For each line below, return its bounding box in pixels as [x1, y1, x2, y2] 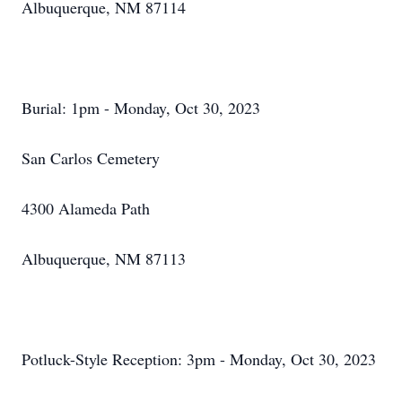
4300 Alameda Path [22, 197, 150, 219]
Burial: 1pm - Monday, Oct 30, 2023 [22, 97, 260, 118]
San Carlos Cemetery [22, 147, 165, 169]
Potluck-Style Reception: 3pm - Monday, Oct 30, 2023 [22, 348, 376, 370]
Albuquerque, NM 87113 [22, 248, 186, 269]
